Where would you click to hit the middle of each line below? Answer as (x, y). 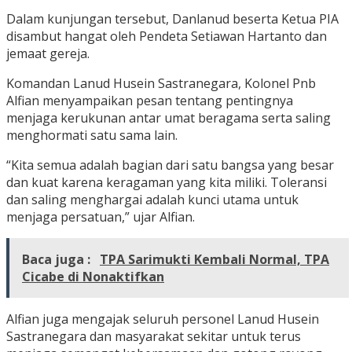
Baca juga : (58, 260)
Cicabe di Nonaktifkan (93, 277)
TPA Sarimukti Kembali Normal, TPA (214, 260)
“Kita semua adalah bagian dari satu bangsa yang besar (170, 165)
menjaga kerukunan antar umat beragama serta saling (169, 118)
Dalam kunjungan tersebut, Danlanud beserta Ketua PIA (172, 19)
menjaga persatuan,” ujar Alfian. (101, 217)
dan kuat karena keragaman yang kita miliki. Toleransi (167, 183)
